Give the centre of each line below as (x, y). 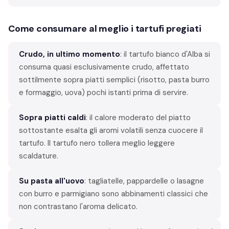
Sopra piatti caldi (52, 117)
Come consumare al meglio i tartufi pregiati (105, 28)
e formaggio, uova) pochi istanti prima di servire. (104, 92)
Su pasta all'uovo (52, 181)
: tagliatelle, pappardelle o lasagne (144, 181)
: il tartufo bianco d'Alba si (165, 54)
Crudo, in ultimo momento (70, 54)
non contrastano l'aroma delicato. (78, 206)
